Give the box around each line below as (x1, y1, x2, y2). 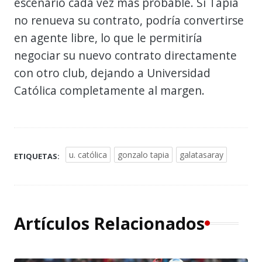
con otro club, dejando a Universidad (14, 64, 211, 81)
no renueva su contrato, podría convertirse (14, 12, 244, 28)
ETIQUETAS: (14, 150, 60, 161)
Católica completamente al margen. (14, 82, 205, 98)
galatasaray (180, 149, 223, 160)
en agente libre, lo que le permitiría (14, 29, 202, 46)
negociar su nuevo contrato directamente (14, 47, 237, 63)
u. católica (69, 149, 107, 160)
